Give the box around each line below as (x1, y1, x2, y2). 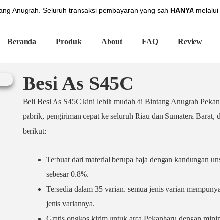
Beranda (7, 37, 36, 46)
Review (177, 37, 202, 46)
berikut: (23, 127, 47, 135)
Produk (55, 37, 82, 46)
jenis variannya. (46, 199, 95, 208)
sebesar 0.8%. (46, 170, 89, 178)
